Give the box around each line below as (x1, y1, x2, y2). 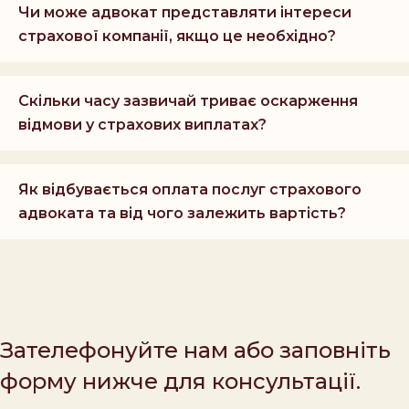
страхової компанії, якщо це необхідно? (18, 27, 336, 46)
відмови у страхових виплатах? (18, 116, 267, 134)
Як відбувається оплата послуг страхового (18, 181, 362, 199)
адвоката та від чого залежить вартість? (18, 204, 346, 223)
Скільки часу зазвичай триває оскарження (18, 92, 358, 110)
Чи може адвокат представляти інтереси (18, 4, 351, 22)
